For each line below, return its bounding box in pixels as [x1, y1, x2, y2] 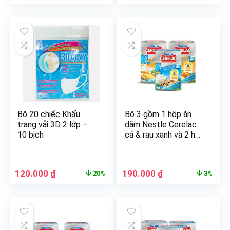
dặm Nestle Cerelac [125, 120, 197, 129]
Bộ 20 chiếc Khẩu [17, 109, 81, 119]
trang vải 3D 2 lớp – [17, 120, 88, 129]
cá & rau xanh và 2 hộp [125, 130, 205, 140]
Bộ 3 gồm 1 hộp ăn [125, 109, 192, 119]
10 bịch [17, 130, 44, 140]
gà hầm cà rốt [125, 140, 175, 150]
